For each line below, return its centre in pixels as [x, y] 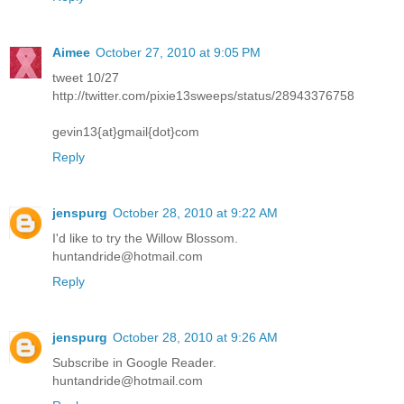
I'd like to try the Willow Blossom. [145, 238]
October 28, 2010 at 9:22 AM [195, 212]
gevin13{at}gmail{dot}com [126, 131]
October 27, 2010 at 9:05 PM [178, 52]
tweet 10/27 [86, 77]
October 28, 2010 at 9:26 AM [195, 337]
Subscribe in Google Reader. [134, 362]
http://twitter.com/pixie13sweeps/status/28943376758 [203, 95]
